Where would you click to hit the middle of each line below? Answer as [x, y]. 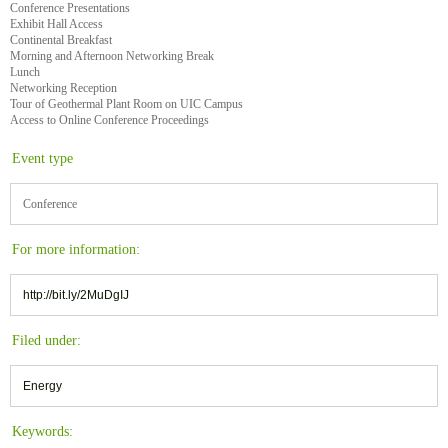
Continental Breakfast [61, 40]
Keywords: [42, 432]
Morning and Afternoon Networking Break [112, 56]
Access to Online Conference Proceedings [109, 120]
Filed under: [46, 341]
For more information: [76, 250]
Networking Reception [63, 88]
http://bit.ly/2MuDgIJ [76, 295]
